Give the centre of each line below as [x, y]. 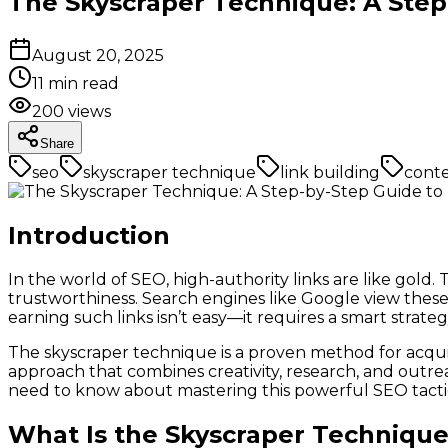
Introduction [89, 235]
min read [81, 83]
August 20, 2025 [98, 55]
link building [330, 172]
